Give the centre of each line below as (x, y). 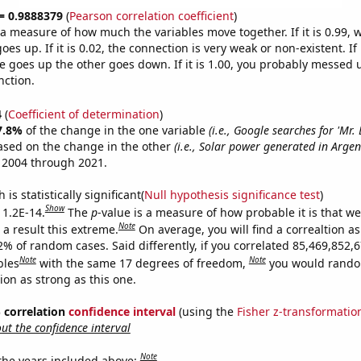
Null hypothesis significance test (232, 194)
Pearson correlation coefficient (151, 16)
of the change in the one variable (117, 130)
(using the (206, 311)
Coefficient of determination (83, 114)
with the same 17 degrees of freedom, (144, 263)
